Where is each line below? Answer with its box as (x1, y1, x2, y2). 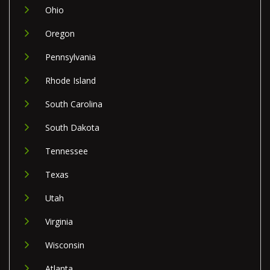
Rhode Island (45, 75, 96, 87)
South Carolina (45, 98, 102, 110)
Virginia (45, 216, 73, 228)
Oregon (45, 28, 75, 40)
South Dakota (45, 122, 99, 134)
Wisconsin (45, 239, 84, 251)
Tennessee (45, 145, 88, 157)
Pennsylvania (45, 51, 96, 63)
